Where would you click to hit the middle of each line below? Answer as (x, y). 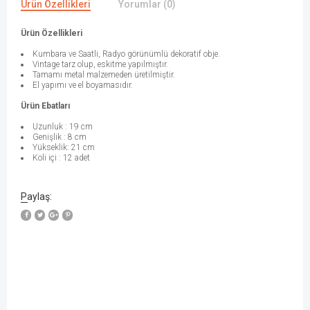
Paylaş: (36, 197)
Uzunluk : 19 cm (64, 127)
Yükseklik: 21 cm (64, 148)
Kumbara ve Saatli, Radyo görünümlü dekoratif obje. (126, 54)
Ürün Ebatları (46, 106)
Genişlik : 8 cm (61, 137)
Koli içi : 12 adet (61, 158)
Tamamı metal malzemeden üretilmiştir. (104, 75)
